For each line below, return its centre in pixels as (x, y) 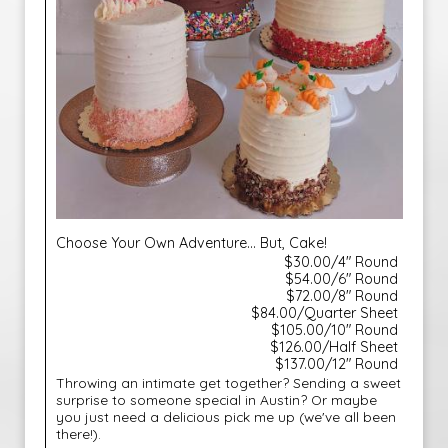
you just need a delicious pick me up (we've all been (226, 416)
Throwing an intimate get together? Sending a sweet (228, 382)
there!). (78, 433)
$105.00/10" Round (334, 330)
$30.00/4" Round (341, 262)
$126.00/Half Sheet (334, 347)
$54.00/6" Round (341, 279)
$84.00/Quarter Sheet (324, 313)
